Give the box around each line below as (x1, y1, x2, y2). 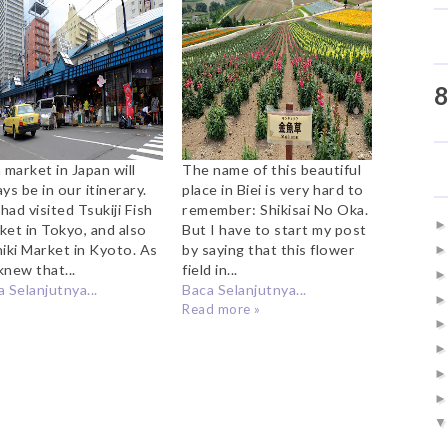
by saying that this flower (182, 241, 356, 259)
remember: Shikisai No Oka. (182, 201, 369, 219)
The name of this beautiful (182, 161, 362, 179)
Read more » (182, 301, 261, 318)
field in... (182, 261, 238, 279)
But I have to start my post (182, 221, 367, 239)
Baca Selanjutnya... (182, 281, 307, 299)
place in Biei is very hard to (182, 181, 364, 199)
